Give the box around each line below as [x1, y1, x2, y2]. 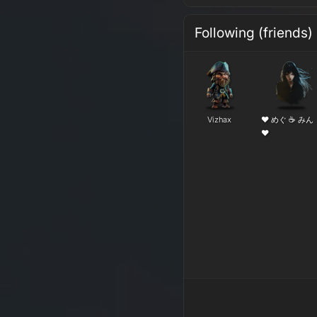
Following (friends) [195, 24, 313, 42]
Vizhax [207, 115, 232, 125]
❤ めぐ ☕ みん [260, 115, 313, 125]
